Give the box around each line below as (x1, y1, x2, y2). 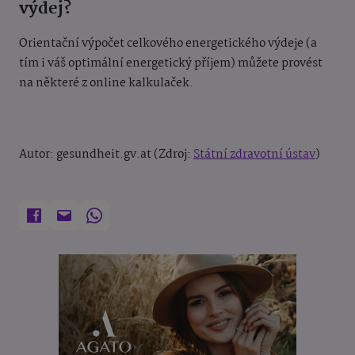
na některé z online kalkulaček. (19, 73, 193, 93)
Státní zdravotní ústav (193, 144, 315, 164)
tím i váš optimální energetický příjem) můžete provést (19, 53, 323, 73)
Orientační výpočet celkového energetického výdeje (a (19, 33, 317, 53)
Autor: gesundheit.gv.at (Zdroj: (19, 144, 193, 164)
